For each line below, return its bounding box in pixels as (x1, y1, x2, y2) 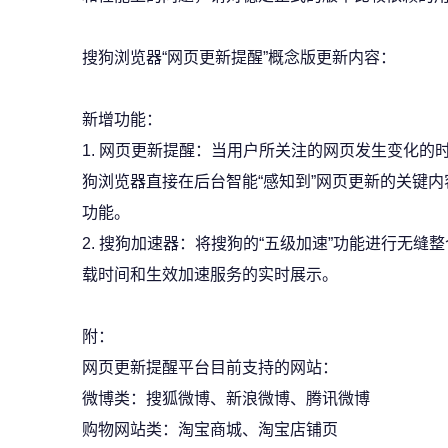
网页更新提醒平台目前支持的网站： (82, 359, 338, 376)
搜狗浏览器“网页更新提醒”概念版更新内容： (82, 49, 396, 66)
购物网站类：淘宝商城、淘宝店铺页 (82, 421, 338, 438)
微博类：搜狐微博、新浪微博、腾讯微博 (82, 390, 370, 407)
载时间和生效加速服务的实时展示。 (82, 266, 338, 283)
